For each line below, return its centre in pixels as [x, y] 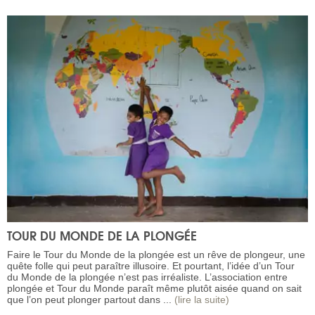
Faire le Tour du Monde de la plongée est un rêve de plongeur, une [156, 254]
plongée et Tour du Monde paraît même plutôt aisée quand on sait [154, 288]
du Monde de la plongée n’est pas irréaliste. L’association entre [147, 277]
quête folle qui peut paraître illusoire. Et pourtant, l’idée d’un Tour [151, 265]
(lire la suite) [202, 299]
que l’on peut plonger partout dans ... [91, 299]
